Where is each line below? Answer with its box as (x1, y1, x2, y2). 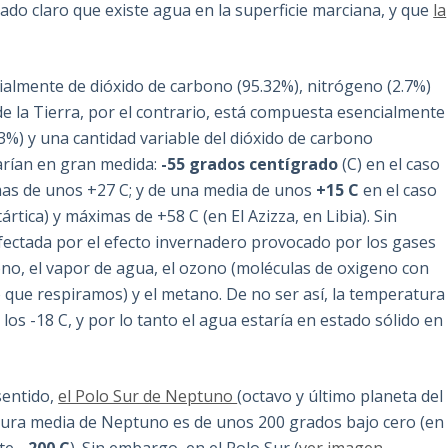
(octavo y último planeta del (237, 385, 444, 408)
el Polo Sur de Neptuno (58, 385, 238, 408)
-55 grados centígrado (161, 153, 339, 176)
